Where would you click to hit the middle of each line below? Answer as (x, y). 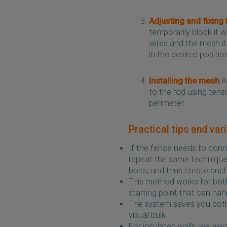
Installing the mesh (184, 81)
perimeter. (167, 103)
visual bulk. (148, 215)
